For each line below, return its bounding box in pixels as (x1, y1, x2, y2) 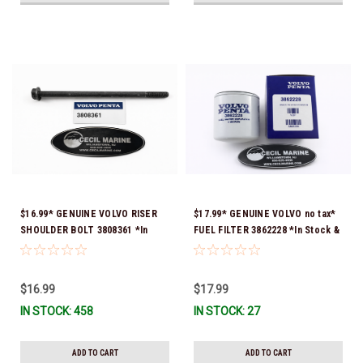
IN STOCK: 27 (194, 304, 260, 318)
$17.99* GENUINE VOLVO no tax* (194, 207, 336, 220)
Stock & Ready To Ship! (20, 240, 124, 252)
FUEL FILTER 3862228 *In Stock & (194, 224, 340, 236)
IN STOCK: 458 (20, 304, 93, 318)
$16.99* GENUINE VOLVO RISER (20, 207, 157, 220)
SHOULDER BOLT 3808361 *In (20, 224, 148, 236)
